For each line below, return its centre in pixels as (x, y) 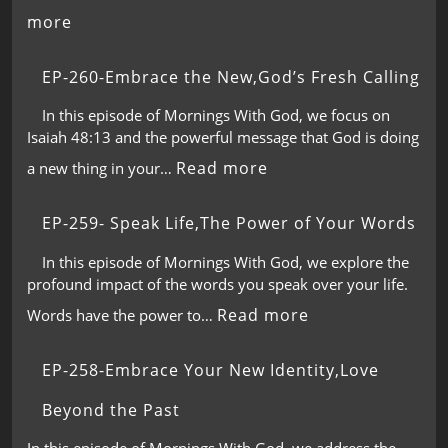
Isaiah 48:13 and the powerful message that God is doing (223, 137)
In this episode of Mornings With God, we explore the (225, 261)
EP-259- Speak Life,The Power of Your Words (229, 223)
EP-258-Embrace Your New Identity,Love (210, 369)
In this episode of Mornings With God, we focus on (216, 115)
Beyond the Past (111, 409)
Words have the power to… (122, 314)
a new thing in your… (101, 168)
